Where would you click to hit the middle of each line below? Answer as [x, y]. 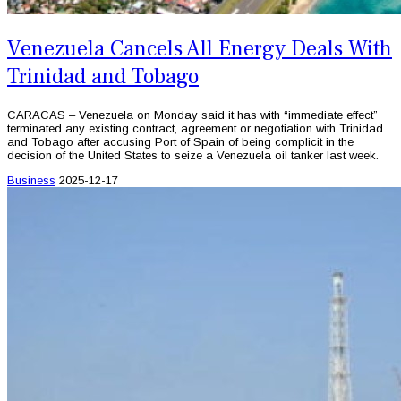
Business [31, 180]
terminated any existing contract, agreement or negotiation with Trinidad [195, 128]
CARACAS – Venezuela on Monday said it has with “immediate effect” [192, 115]
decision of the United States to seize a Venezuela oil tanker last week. [193, 155]
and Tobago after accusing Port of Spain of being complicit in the [180, 141]
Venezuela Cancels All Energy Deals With [200, 49]
